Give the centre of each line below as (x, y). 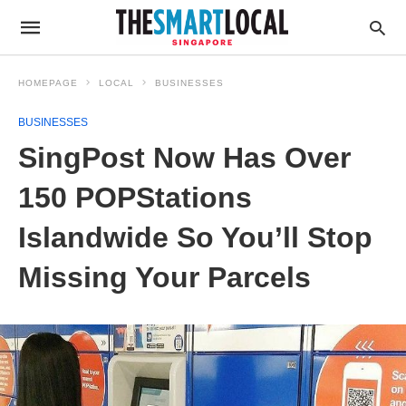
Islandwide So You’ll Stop (195, 237)
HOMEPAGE (48, 83)
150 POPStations (135, 198)
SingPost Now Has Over (184, 158)
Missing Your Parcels (164, 277)
